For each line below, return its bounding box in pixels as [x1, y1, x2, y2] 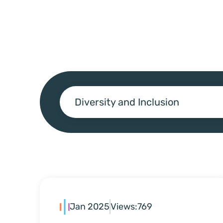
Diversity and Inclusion [75, 96, 179, 108]
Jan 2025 [70, 201, 110, 213]
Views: [111, 201, 137, 213]
